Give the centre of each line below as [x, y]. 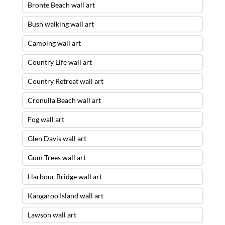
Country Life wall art [60, 62]
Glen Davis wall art [57, 138]
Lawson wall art [52, 214]
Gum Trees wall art [57, 157]
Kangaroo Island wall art [65, 195]
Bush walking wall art [61, 24]
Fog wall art [46, 119]
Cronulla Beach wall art [64, 100]
